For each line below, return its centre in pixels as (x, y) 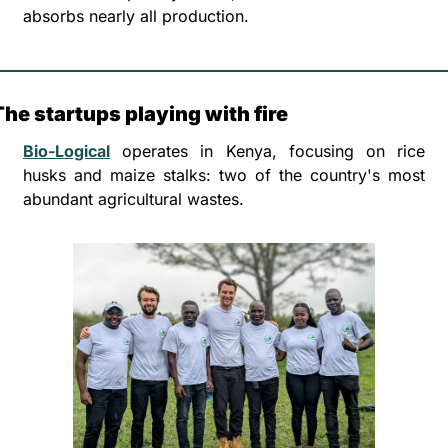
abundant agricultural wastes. (136, 198)
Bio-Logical (66, 150)
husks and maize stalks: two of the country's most (224, 174)
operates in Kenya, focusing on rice (267, 150)
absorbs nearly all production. (136, 15)
